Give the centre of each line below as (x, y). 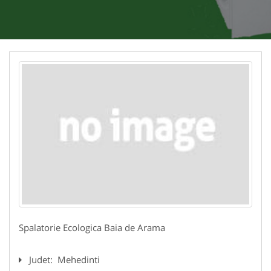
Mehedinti (79, 259)
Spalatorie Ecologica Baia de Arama (92, 227)
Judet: (42, 259)
